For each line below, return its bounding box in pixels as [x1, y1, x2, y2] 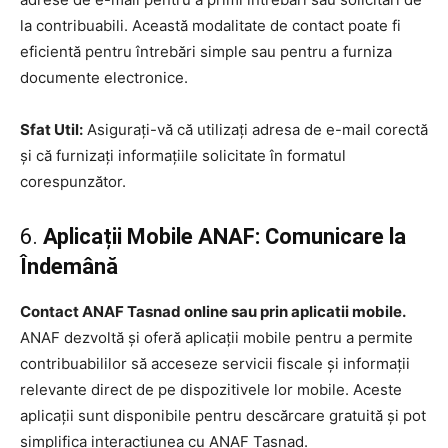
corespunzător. [20, 171, 126, 191]
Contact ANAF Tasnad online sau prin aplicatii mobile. [20, 301, 405, 321]
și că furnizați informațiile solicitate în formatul [20, 145, 346, 165]
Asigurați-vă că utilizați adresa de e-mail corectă [83, 119, 428, 139]
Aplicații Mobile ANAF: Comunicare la [43, 223, 406, 249]
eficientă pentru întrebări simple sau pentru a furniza [20, 41, 392, 61]
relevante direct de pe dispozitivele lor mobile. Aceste [20, 379, 402, 399]
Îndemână [20, 253, 118, 279]
